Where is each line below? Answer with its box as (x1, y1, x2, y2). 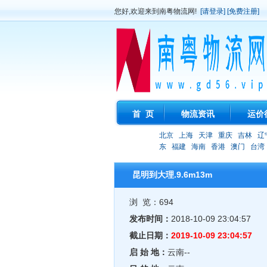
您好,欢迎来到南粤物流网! (114, 7, 200, 15)
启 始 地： (129, 247, 167, 257)
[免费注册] (227, 7, 259, 15)
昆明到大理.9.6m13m (132, 170, 212, 179)
